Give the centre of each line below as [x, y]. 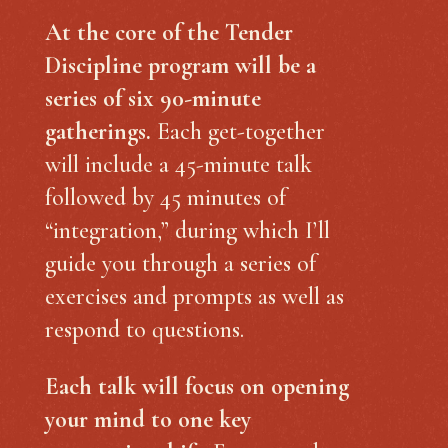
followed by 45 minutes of [165, 198]
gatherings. [97, 132]
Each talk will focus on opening [196, 387]
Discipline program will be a [180, 66]
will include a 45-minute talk [178, 165]
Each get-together [237, 132]
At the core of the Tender [168, 33]
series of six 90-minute [152, 99]
